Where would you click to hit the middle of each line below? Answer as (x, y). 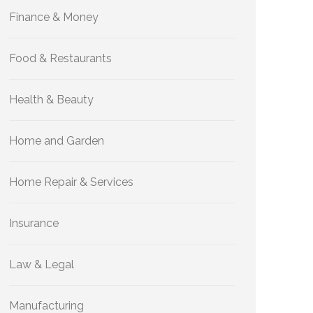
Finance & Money (54, 17)
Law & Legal (42, 264)
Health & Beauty (51, 100)
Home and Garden (57, 141)
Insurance (34, 223)
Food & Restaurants (60, 58)
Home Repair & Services (71, 182)
